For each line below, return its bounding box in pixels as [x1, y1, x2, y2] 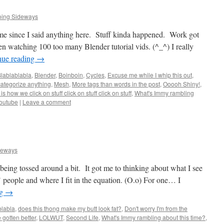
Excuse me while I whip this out [107, 70, 192, 79]
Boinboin [58, 70, 83, 79]
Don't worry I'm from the [124, 204, 187, 212]
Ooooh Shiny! [163, 79, 200, 88]
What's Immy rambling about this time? [101, 213, 205, 221]
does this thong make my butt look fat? [18, 204, 121, 212]
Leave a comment [22, 97, 71, 106]
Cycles [86, 70, 104, 79]
